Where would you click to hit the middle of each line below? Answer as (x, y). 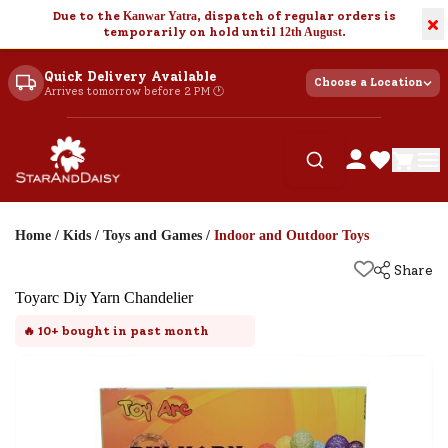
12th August (310, 32)
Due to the (87, 16)
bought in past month (134, 331)
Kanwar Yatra (159, 16)
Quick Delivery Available (130, 76)
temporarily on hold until (190, 32)
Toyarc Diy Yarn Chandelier (104, 297)
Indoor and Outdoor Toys (291, 235)
